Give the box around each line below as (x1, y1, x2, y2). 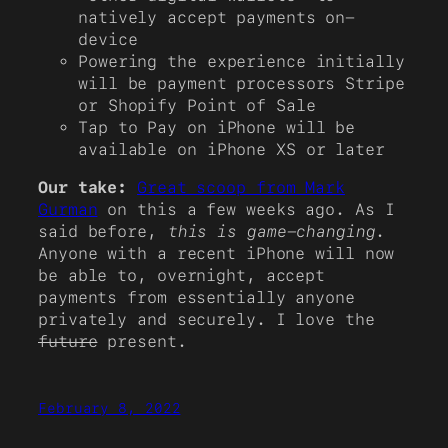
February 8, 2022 (38, 400, 181, 417)
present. (97, 332, 187, 352)
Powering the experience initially (78, 51, 405, 71)
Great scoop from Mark (137, 178, 345, 198)
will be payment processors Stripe (78, 73, 405, 93)
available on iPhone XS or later (78, 139, 385, 159)
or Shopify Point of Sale (78, 95, 316, 115)
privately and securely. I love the (38, 310, 375, 330)
